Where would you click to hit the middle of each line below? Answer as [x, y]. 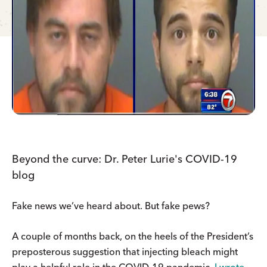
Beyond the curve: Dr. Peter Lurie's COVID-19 [125, 159]
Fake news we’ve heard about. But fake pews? [111, 205]
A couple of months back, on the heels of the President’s [133, 236]
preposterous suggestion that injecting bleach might [125, 251]
